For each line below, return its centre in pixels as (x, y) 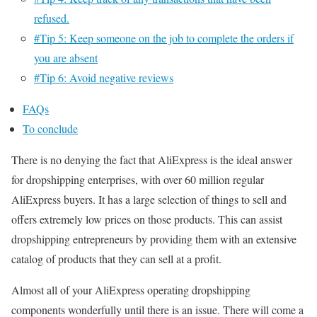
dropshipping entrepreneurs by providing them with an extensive (154, 238)
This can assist (250, 219)
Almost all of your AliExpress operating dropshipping (131, 289)
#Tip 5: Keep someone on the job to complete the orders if (164, 38)
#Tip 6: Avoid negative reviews (104, 77)
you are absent (66, 57)
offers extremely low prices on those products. (115, 219)
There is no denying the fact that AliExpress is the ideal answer (152, 159)
